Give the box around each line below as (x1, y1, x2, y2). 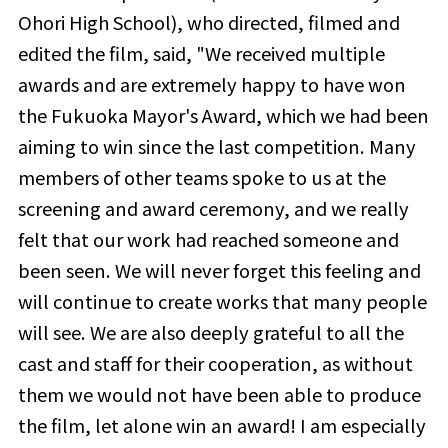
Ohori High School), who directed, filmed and (17, 8, 400, 35)
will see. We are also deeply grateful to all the (17, 318, 404, 345)
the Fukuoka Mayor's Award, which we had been (17, 101, 429, 128)
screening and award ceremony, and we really (17, 194, 409, 221)
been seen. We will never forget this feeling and (17, 256, 421, 283)
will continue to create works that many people (17, 287, 427, 314)
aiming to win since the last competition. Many (17, 132, 416, 159)
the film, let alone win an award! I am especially (17, 411, 426, 438)
